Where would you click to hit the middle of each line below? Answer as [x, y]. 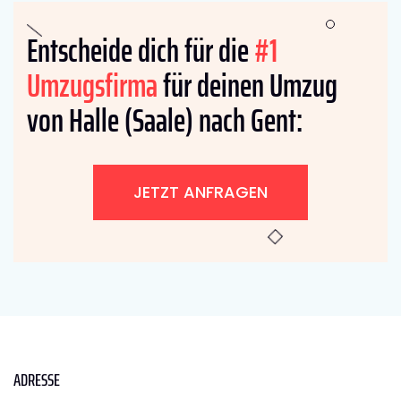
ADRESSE [37, 379]
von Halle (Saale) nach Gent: [165, 120]
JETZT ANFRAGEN [200, 192]
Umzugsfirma [92, 85]
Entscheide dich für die [141, 50]
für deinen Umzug [247, 85]
